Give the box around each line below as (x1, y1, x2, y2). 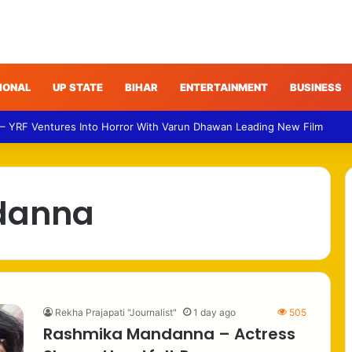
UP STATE (53, 80, 103, 93)
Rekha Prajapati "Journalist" (55, 306, 177, 318)
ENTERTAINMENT (180, 80, 268, 93)
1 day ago (193, 306, 236, 318)
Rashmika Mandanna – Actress (43, 322, 295, 345)
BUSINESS (290, 80, 342, 93)
